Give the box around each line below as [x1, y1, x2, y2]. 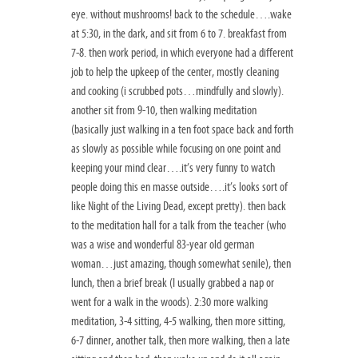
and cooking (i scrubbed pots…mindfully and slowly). [71, 84, 284, 99]
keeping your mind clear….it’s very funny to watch [71, 161, 275, 176]
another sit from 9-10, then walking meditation [71, 103, 257, 118]
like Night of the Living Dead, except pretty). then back [71, 199, 286, 214]
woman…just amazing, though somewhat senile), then [71, 257, 291, 272]
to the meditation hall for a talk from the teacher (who [71, 218, 286, 233]
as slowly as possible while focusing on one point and [71, 141, 280, 157]
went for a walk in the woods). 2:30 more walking [71, 295, 268, 310]
